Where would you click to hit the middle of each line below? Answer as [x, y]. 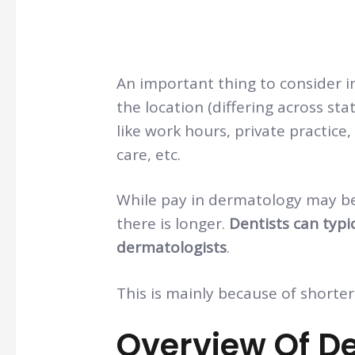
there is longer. [172, 224]
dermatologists [171, 248]
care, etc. [148, 154]
